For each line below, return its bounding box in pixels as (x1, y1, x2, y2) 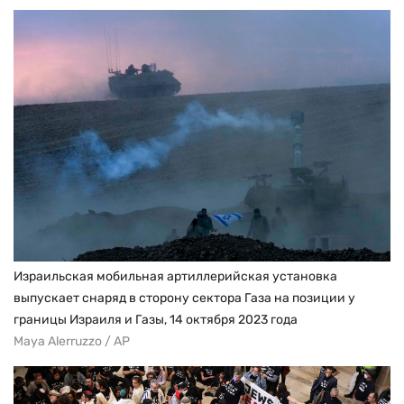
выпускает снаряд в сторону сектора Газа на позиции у (14, 289, 355, 306)
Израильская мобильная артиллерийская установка (14, 268, 337, 284)
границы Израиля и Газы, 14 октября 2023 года (14, 311, 298, 327)
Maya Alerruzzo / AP (14, 333, 130, 349)
